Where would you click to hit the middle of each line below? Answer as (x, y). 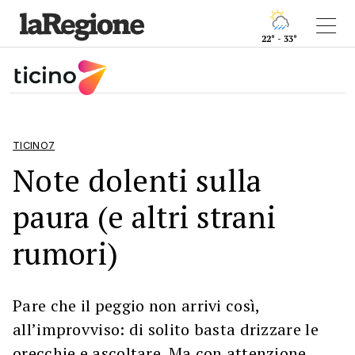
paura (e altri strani (145, 216)
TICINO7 (34, 145)
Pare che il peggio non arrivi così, (136, 305)
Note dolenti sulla (137, 180)
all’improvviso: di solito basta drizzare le (166, 329)
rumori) (66, 253)
